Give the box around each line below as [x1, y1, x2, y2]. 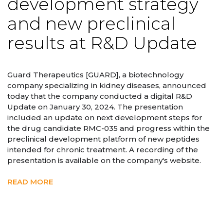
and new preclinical [7, 13, 176, 35]
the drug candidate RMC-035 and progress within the [7, 123, 210, 133]
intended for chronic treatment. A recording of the [7, 145, 198, 154]
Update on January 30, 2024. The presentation [7, 102, 183, 111]
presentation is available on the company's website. [7, 155, 201, 165]
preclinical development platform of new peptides [7, 134, 200, 144]
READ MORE [7, 177, 53, 187]
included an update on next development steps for [7, 112, 202, 122]
